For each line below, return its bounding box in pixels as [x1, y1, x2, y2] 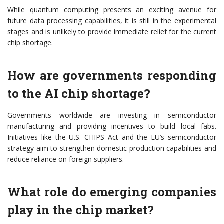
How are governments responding [7, 67, 216, 84]
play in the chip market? [7, 202, 154, 218]
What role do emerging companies [7, 184, 216, 200]
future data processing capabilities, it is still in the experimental [7, 16, 216, 26]
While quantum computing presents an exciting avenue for [7, 5, 216, 15]
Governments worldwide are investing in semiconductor [7, 110, 216, 120]
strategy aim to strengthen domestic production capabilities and [7, 143, 216, 153]
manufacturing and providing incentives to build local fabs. [7, 121, 216, 131]
